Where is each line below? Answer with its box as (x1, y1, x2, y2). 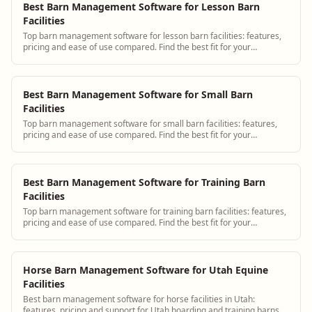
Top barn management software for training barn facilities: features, (23, 205, 286, 217)
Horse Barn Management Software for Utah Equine (23, 263, 268, 276)
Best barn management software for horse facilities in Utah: (23, 292, 255, 305)
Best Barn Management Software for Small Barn (23, 87, 253, 101)
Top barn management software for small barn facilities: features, (23, 117, 277, 130)
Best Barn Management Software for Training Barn (23, 175, 265, 189)
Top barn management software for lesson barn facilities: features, (23, 29, 281, 42)
